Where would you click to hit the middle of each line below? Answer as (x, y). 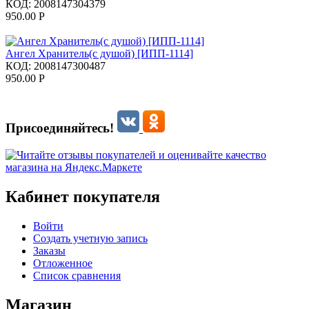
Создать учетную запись (90, 238)
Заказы (49, 250)
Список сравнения (77, 275)
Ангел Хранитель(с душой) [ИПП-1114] (99, 54)
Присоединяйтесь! (61, 128)
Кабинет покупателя (83, 196)
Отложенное (63, 263)
